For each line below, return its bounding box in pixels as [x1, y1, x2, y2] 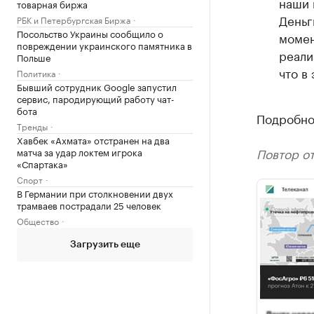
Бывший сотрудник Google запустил [17, 79, 177, 93]
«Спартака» [17, 156, 68, 170]
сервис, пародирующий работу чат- [17, 91, 175, 105]
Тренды [17, 119, 48, 132]
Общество [17, 214, 59, 227]
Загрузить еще [69, 240, 140, 250]
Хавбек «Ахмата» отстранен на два [17, 132, 170, 146]
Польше [17, 50, 50, 64]
